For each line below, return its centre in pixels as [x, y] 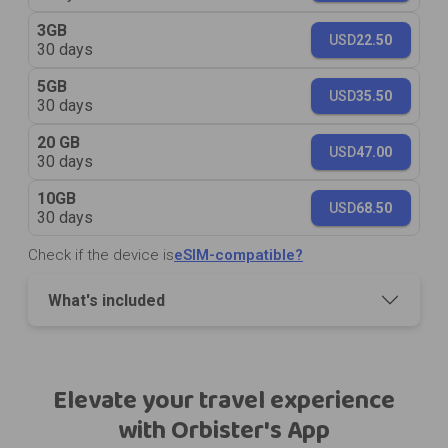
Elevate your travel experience [224, 401]
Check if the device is [101, 255]
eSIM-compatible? [238, 255]
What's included [106, 300]
